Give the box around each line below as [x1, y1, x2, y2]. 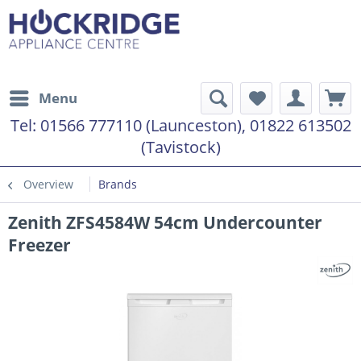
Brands [98, 176, 137, 192]
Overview [23, 176, 73, 192]
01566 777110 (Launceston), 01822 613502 [39, 114, 351, 136]
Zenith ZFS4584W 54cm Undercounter [8, 211, 322, 234]
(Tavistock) [140, 136, 221, 158]
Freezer [8, 234, 71, 256]
